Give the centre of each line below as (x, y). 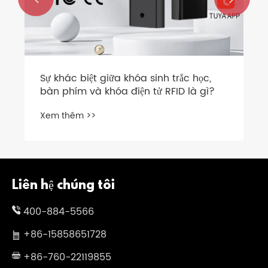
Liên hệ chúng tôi (63, 185)
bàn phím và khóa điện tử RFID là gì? (127, 92)
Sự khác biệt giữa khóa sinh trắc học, (126, 79)
